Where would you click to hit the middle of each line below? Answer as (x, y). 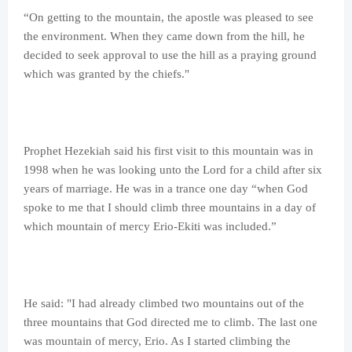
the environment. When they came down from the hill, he (164, 37)
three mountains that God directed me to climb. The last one (170, 323)
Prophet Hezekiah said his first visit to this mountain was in (169, 151)
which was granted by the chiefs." (106, 74)
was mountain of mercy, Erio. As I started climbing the (157, 341)
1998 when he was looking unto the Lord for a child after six (173, 170)
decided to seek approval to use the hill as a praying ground (170, 55)
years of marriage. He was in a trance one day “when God (166, 189)
